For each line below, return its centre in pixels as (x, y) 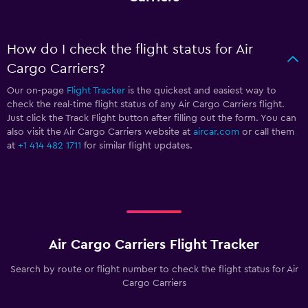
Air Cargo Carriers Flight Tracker (154, 244)
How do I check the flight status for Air (130, 49)
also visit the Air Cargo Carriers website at (100, 132)
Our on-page (37, 90)
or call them (267, 132)
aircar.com (216, 132)
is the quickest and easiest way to (201, 90)
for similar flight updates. (137, 145)
